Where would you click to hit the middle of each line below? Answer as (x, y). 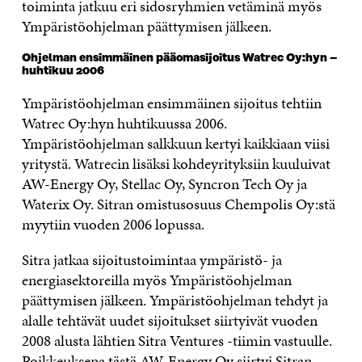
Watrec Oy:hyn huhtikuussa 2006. (124, 124)
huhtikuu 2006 (63, 72)
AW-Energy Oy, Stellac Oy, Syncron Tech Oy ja (164, 184)
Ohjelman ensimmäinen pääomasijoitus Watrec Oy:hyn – (179, 59)
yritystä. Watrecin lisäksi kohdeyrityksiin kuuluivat (176, 164)
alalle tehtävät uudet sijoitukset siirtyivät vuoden (169, 321)
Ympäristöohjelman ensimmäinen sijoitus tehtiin (171, 103)
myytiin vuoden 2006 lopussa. (114, 225)
